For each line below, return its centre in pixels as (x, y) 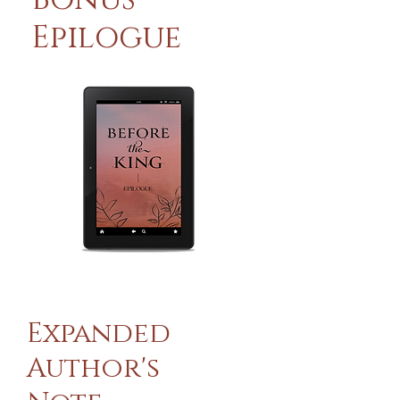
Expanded (99, 334)
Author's (93, 369)
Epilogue (106, 38)
